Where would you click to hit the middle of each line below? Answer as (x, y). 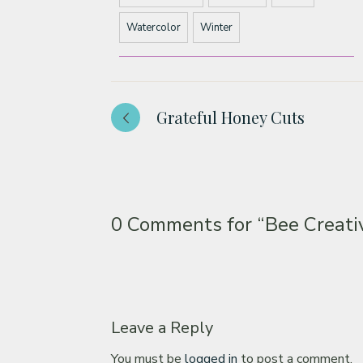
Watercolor (154, 27)
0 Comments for (184, 224)
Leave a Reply (162, 327)
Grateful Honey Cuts (231, 117)
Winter (216, 27)
